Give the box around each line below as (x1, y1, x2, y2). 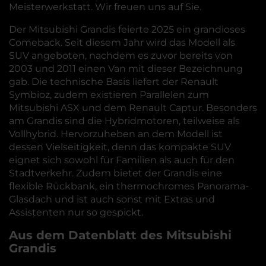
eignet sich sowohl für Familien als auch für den (9, 154, 235, 166)
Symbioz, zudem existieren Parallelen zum (9, 89, 209, 100)
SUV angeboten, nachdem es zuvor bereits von (9, 50, 233, 61)
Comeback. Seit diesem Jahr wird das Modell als (9, 37, 235, 48)
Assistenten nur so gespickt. (9, 207, 143, 218)
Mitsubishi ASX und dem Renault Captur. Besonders (9, 102, 257, 113)
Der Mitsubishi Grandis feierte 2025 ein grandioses (9, 24, 245, 35)
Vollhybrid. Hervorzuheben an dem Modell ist (9, 128, 223, 140)
